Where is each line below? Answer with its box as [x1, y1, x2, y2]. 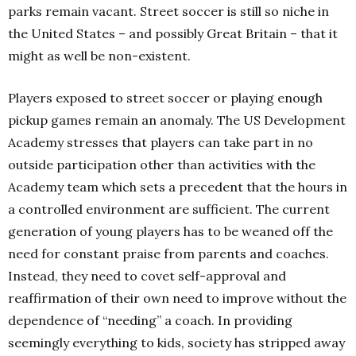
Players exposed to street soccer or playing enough [8, 90, 323, 106]
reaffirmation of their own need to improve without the [8, 290, 346, 306]
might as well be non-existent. [8, 48, 191, 64]
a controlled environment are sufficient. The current [8, 201, 330, 217]
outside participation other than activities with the [8, 157, 315, 172]
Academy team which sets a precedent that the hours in [8, 179, 347, 195]
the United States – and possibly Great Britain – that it [8, 25, 338, 41]
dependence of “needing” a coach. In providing [8, 312, 292, 328]
